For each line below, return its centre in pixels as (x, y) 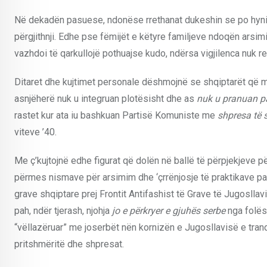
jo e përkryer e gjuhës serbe (169, 210)
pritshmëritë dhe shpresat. (69, 244)
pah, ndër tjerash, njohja (63, 210)
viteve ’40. (35, 132)
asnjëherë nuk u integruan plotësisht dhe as (105, 98)
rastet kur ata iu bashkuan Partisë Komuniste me (116, 115)
